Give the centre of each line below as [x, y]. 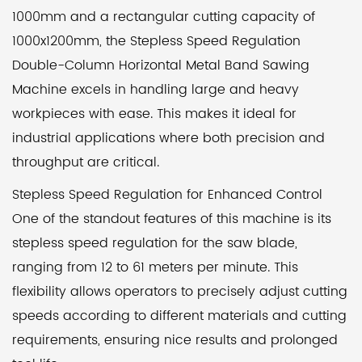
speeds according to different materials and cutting [179, 316]
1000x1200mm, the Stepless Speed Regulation [156, 41]
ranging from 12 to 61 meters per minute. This [155, 267]
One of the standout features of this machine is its [172, 219]
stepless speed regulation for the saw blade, [155, 243]
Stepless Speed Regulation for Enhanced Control [167, 195]
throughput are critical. [86, 162]
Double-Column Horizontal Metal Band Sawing [161, 65]
